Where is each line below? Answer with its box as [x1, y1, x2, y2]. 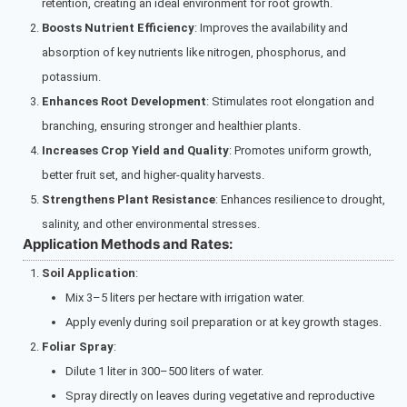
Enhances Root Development [42, 94, 206, 109]
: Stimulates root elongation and [206, 94, 374, 109]
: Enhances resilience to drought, [215, 193, 385, 207]
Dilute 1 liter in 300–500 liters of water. [65, 363, 263, 378]
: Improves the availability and [194, 21, 348, 35]
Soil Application [42, 265, 135, 280]
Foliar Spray [42, 339, 114, 353]
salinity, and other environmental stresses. [42, 217, 260, 232]
